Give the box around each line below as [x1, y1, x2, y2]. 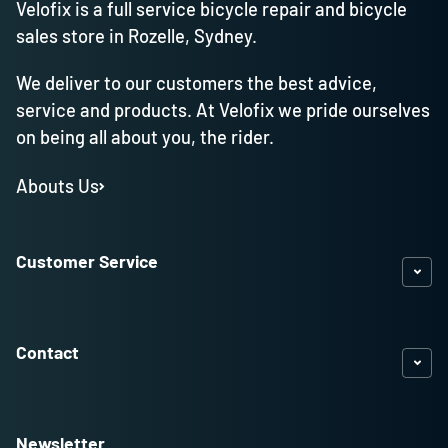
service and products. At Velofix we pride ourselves [16, 99, 430, 121]
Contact [16, 341, 79, 363]
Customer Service [16, 250, 158, 272]
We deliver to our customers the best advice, [16, 72, 377, 94]
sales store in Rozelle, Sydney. [16, 25, 257, 47]
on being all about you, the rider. [16, 126, 274, 148]
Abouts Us [16, 174, 99, 197]
